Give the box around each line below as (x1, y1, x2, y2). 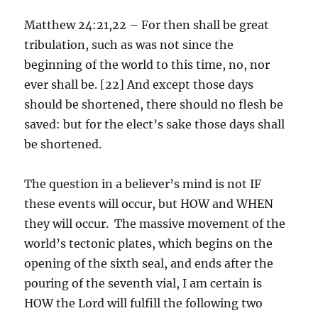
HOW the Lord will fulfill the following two (24, 295, 263, 310)
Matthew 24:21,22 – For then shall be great (24, 17, 270, 32)
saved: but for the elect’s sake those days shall (24, 116, 285, 131)
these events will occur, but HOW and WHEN (24, 196, 274, 211)
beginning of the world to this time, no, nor (24, 57, 270, 72)
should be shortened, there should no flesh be (24, 97, 284, 111)
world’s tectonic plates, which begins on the (24, 236, 273, 251)
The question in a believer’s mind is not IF (24, 176, 262, 191)
